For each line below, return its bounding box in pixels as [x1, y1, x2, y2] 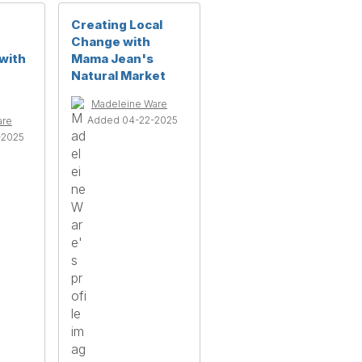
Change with [71, 33, 150, 49]
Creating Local [71, 16, 162, 32]
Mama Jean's [71, 50, 154, 66]
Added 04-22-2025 [87, 113, 178, 126]
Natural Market [71, 67, 166, 83]
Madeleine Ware [91, 97, 167, 110]
